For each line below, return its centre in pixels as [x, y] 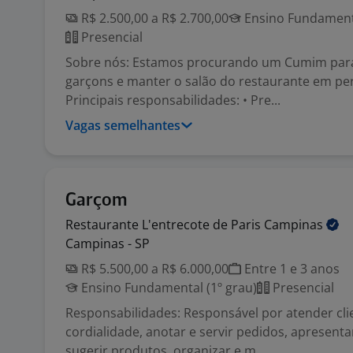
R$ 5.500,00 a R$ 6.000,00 [153, 269]
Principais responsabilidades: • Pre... [173, 100]
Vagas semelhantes [123, 125]
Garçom [96, 201]
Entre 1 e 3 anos [290, 269]
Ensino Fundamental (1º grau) [167, 288]
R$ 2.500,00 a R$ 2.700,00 [153, 18]
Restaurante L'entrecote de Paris [165, 225]
